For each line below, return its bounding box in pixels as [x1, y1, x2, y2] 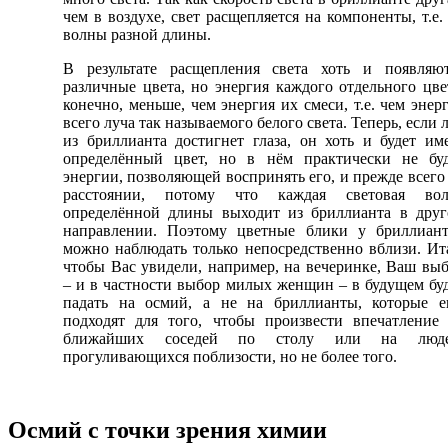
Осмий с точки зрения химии [8, 417, 327, 444]
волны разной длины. [63, 26, 211, 44]
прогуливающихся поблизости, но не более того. [63, 348, 397, 366]
